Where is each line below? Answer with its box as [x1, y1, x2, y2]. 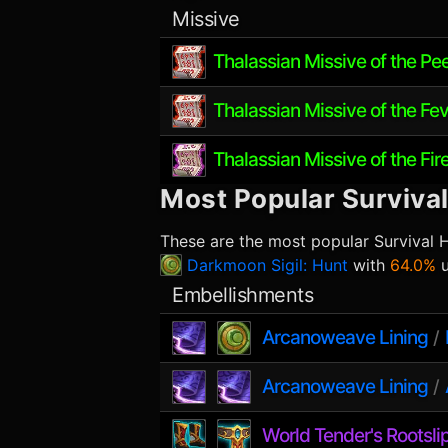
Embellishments [172, 283, 313, 307]
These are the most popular [160, 231, 374, 251]
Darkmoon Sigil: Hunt [187, 255, 348, 275]
